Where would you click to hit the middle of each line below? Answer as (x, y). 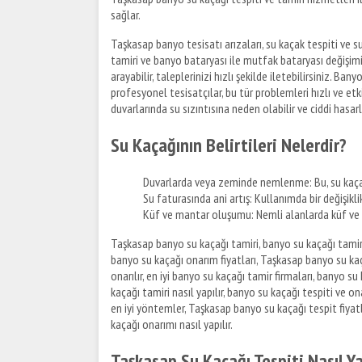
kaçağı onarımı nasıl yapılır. (173, 324)
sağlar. (126, 15)
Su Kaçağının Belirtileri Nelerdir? (229, 145)
